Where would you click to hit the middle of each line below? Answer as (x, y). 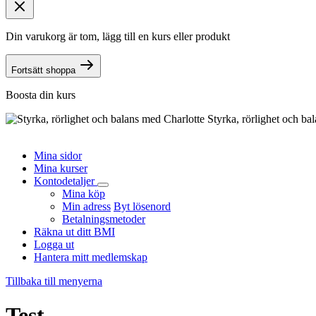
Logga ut (54, 244)
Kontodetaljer (66, 181)
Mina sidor (58, 156)
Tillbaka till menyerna (54, 281)
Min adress (86, 206)
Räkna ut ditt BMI (74, 232)
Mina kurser (61, 168)
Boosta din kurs (41, 95)
